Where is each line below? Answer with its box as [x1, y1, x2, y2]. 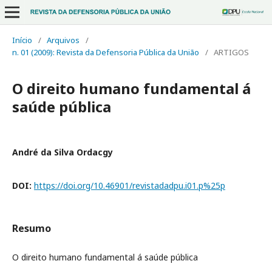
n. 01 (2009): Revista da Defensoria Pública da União [12, 47, 199, 58]
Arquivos [47, 35, 80, 46]
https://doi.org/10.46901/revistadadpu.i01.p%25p [34, 180, 225, 191]
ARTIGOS [214, 47, 249, 58]
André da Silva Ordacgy [12, 146, 113, 158]
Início [12, 35, 32, 46]
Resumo [12, 222, 51, 235]
